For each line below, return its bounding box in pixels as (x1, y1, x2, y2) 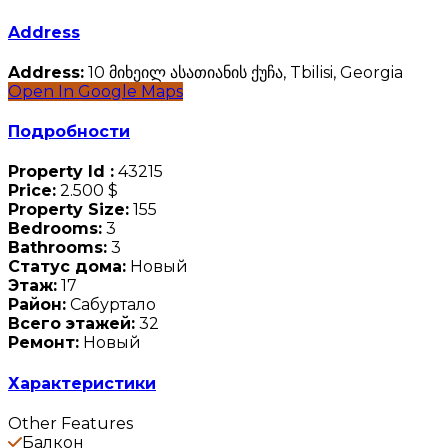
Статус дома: (8, 257, 126, 277)
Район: (8, 295, 66, 315)
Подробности (8, 122, 130, 142)
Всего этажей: (8, 314, 135, 334)
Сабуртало (66, 295, 156, 315)
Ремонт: (8, 333, 79, 353)
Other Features (8, 413, 133, 433)
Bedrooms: (8, 219, 102, 239)
